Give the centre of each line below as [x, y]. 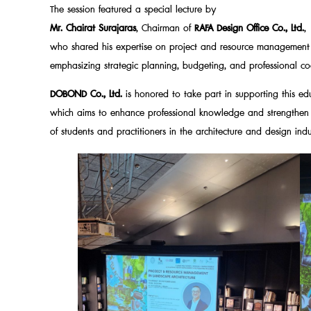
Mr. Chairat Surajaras [93, 28]
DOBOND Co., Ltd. [86, 94]
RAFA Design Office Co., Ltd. [249, 28]
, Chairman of [165, 28]
